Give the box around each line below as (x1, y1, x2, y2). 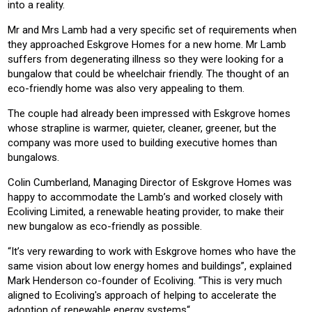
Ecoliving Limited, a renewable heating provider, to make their (8, 205, 284, 218)
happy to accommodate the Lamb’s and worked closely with (8, 190, 283, 203)
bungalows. (8, 150, 65, 164)
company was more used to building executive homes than (8, 136, 277, 149)
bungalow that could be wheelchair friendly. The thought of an (8, 67, 289, 80)
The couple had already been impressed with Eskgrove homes (8, 107, 290, 120)
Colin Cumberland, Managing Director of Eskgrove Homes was (8, 175, 292, 189)
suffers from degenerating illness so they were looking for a (8, 52, 283, 65)
